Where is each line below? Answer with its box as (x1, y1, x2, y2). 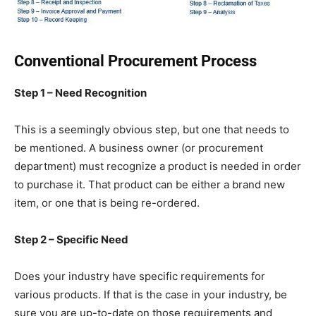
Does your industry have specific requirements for (14, 269, 265, 283)
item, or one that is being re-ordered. (14, 195, 200, 209)
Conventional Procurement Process (14, 51, 257, 70)
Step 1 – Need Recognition (14, 85, 147, 99)
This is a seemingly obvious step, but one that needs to (14, 122, 289, 136)
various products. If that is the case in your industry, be (14, 287, 287, 301)
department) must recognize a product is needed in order (14, 159, 301, 173)
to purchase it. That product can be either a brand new (14, 177, 285, 191)
